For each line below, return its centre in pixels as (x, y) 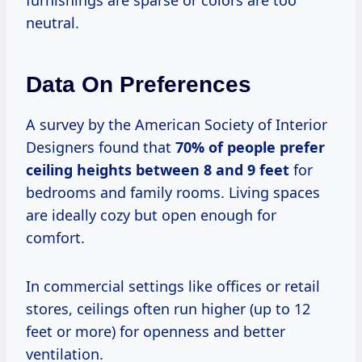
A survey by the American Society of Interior (177, 124)
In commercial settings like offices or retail (173, 286)
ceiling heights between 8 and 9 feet (158, 169)
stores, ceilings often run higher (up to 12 (168, 308)
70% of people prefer (250, 147)
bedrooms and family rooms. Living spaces (173, 192)
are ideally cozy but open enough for (151, 215)
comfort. (55, 237)
